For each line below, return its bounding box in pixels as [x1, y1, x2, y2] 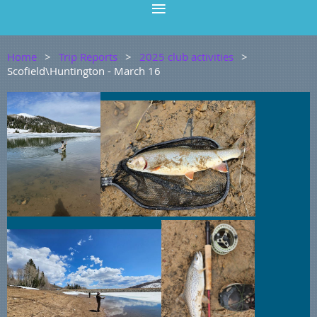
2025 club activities [139, 50, 234, 64]
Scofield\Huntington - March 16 [7, 64, 161, 78]
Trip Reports [59, 50, 117, 64]
